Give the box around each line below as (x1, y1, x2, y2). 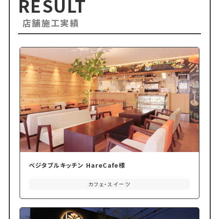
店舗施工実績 (22, 17, 80, 29)
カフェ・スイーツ (88, 180, 131, 188)
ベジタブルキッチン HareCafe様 (28, 160, 126, 170)
